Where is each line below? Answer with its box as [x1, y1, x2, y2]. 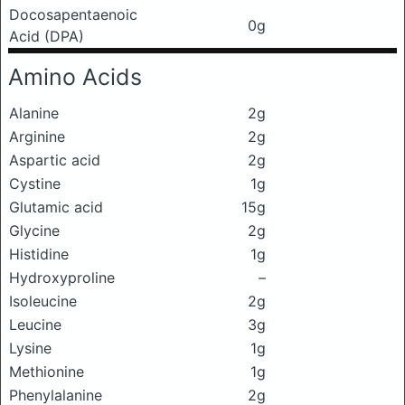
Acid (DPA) [9, 27, 84, 45]
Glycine [9, 221, 60, 240]
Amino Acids [8, 63, 142, 90]
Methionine [9, 363, 84, 381]
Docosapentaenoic [9, 5, 137, 24]
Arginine [9, 127, 65, 146]
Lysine [9, 339, 52, 357]
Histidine [9, 245, 69, 263]
